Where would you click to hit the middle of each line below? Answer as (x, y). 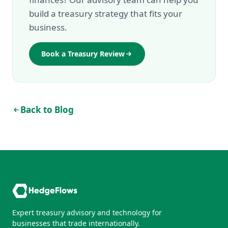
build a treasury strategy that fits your (106, 13)
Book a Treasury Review (83, 54)
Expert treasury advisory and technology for (87, 212)
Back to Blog (47, 110)
